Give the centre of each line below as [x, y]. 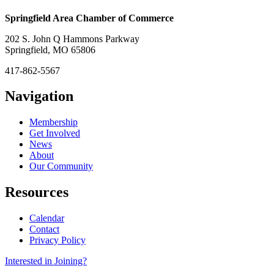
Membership [54, 122]
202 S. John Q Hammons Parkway [72, 39]
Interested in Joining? [46, 261]
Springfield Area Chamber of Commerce [89, 18]
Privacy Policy [57, 240]
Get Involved [55, 133]
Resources [37, 192]
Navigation [39, 96]
